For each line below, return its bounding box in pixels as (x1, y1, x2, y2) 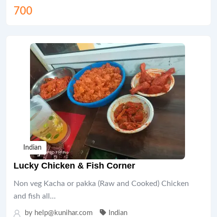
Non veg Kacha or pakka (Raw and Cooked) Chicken (14, 180, 189, 187)
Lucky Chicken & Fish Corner (14, 161, 135, 170)
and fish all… (14, 192, 56, 200)
